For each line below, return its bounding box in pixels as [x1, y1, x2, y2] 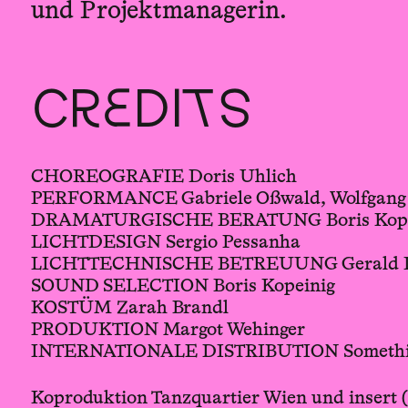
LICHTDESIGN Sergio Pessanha [30, 233, 301, 252]
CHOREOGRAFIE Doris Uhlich [30, 168, 297, 187]
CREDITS [30, 88, 252, 140]
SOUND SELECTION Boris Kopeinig [30, 277, 335, 296]
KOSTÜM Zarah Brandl [30, 299, 229, 318]
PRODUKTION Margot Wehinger [30, 321, 305, 340]
